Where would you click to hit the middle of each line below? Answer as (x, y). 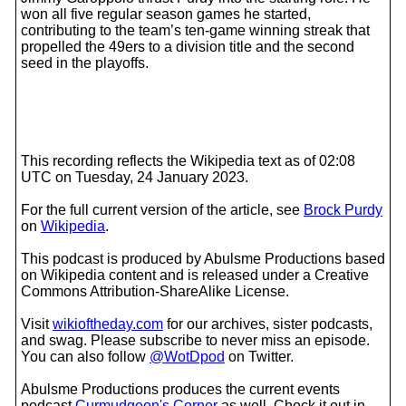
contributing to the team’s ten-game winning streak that (195, 30)
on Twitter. (259, 357)
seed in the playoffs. (85, 63)
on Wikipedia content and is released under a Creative (195, 275)
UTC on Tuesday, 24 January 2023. (135, 177)
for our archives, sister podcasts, (268, 324)
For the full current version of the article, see (162, 210)
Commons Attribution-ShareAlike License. (155, 291)
